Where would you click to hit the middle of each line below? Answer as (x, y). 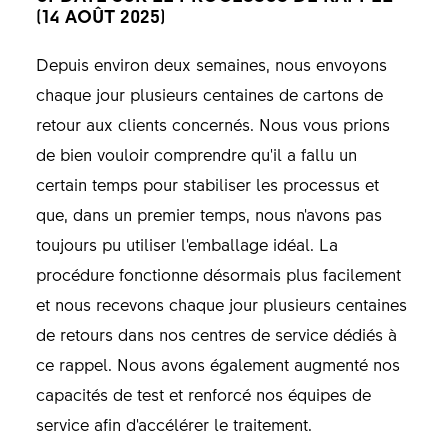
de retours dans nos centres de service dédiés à (216, 333)
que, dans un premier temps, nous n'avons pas (208, 213)
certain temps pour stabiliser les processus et (207, 183)
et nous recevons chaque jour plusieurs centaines (221, 303)
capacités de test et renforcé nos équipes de (203, 393)
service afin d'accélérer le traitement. (176, 423)
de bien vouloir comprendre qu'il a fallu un (196, 153)
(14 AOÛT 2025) (100, 16)
